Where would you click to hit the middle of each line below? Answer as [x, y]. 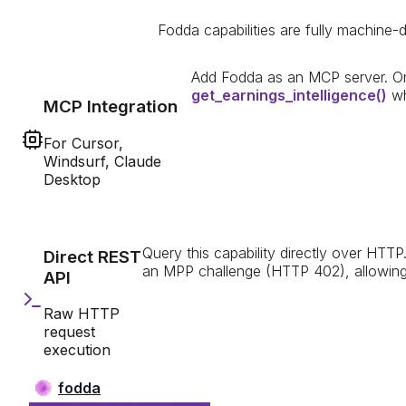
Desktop [72, 180]
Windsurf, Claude [102, 162]
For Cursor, [83, 144]
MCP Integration [111, 107]
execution [77, 350]
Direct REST [92, 256]
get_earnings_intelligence [284, 95]
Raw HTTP [82, 314]
